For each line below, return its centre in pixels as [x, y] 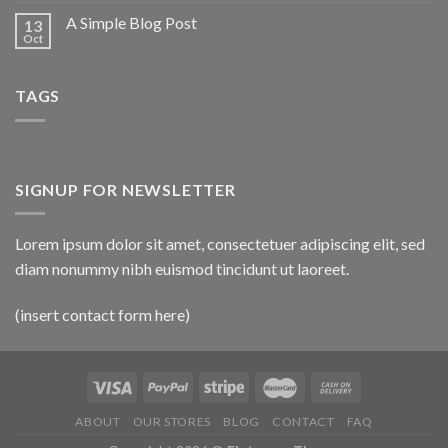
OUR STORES [171, 422]
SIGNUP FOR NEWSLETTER [125, 189]
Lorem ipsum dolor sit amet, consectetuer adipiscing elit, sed [220, 244]
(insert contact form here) [102, 315]
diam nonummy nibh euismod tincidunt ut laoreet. [182, 269]
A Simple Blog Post [131, 23]
